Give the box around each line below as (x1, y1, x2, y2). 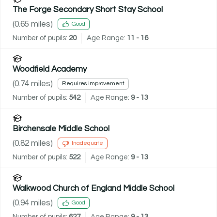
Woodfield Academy (13, 64, 87, 74)
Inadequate (72, 140, 103, 147)
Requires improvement (62, 80, 124, 87)
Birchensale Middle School (13, 124, 109, 133)
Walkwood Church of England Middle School (13, 184, 174, 193)
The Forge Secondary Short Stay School (13, 5, 163, 14)
